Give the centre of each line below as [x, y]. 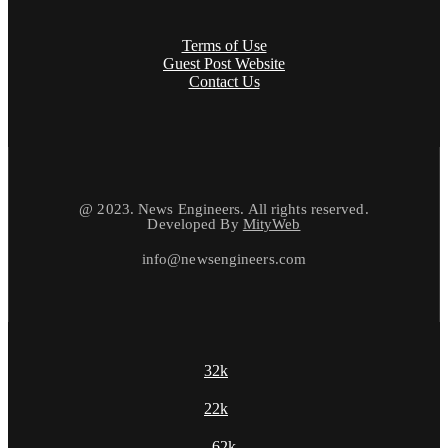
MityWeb [271, 223]
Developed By [195, 223]
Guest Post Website [224, 63]
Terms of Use [224, 45]
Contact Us [224, 81]
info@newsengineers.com [224, 258]
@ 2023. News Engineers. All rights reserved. [224, 208]
